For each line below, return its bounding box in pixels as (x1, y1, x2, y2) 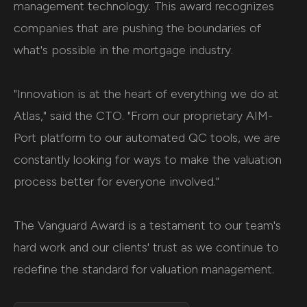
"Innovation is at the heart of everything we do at (14, 86, 279, 102)
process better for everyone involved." (14, 174, 219, 190)
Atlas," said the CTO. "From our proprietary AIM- (14, 108, 273, 124)
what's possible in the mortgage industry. (14, 42, 233, 58)
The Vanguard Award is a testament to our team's (14, 218, 281, 234)
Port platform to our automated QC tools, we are (14, 130, 280, 146)
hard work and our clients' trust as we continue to (14, 240, 279, 256)
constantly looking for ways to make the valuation (14, 152, 282, 168)
